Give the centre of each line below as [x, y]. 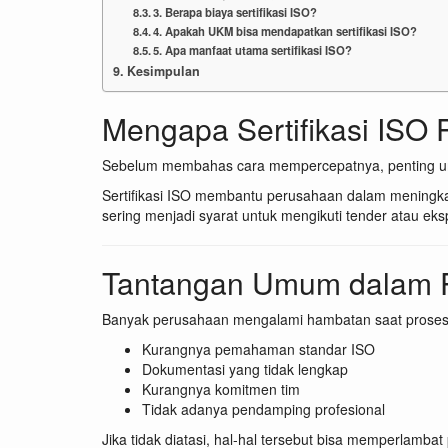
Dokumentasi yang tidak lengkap [245, 369]
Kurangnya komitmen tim [221, 389]
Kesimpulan [163, 71]
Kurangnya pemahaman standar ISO [258, 349]
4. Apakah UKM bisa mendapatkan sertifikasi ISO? [285, 31]
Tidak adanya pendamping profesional [263, 409]
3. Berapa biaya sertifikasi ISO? [235, 12]
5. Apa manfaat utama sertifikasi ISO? [253, 50]
